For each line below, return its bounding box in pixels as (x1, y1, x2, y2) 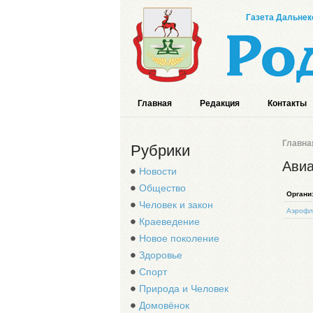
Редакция (200, 99, 240, 108)
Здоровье (139, 249, 182, 261)
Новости (139, 166, 177, 177)
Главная (138, 99, 172, 108)
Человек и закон (139, 199, 213, 210)
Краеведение (139, 216, 200, 227)
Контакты (268, 99, 307, 108)
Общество (139, 182, 186, 194)
